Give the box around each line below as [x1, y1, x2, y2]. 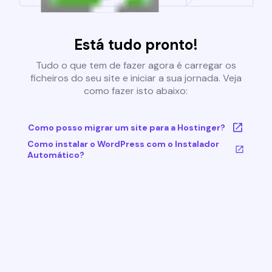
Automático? [27, 149, 84, 161]
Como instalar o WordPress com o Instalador [27, 138, 219, 150]
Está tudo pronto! [73, 35, 198, 55]
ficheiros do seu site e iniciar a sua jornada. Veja [30, 72, 242, 85]
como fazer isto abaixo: [84, 84, 188, 98]
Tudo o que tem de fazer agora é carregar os [35, 59, 236, 72]
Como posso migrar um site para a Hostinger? [27, 122, 225, 134]
